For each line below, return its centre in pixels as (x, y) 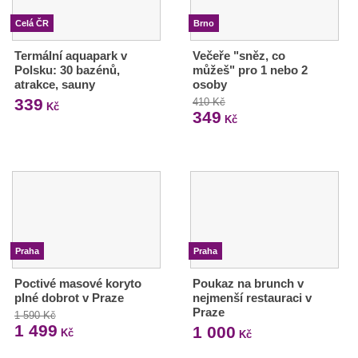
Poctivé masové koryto (78, 284)
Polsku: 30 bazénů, (67, 70)
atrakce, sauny (55, 84)
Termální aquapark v (71, 55)
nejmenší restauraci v (252, 298)
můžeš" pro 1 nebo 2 (250, 70)
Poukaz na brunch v (248, 284)
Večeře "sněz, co (239, 55)
